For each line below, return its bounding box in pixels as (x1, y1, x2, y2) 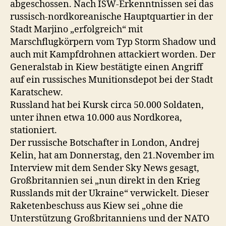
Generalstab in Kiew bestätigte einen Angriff (10, 62, 203, 73)
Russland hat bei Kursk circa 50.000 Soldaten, (10, 99, 204, 111)
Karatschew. (10, 87, 63, 98)
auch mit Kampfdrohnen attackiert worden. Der (10, 49, 215, 61)
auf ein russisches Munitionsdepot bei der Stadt (10, 74, 213, 86)
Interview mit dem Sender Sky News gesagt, (10, 162, 199, 174)
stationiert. (10, 125, 57, 136)
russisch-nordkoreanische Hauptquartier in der (10, 11, 213, 23)
